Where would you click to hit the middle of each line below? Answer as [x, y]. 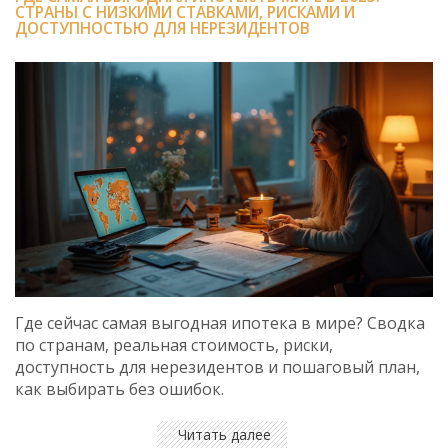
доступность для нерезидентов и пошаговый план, [217, 367]
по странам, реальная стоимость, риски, [174, 345]
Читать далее [224, 435]
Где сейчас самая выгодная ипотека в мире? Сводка [220, 323]
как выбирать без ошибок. [119, 389]
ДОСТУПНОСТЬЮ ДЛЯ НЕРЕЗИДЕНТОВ [162, 28]
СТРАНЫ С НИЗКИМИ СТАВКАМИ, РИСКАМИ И [185, 12]
